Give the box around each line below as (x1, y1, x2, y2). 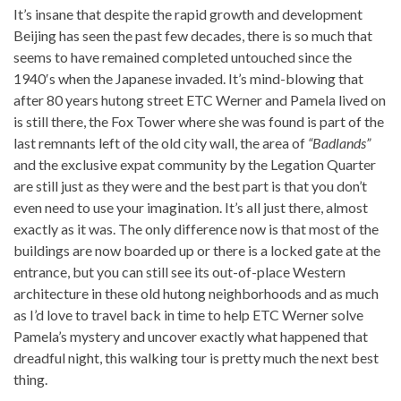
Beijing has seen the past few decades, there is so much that (13, 27, 372, 45)
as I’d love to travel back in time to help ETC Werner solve (13, 306, 363, 324)
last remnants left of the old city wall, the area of (13, 134, 308, 152)
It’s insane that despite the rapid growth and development (13, 5, 363, 23)
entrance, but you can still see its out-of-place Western (13, 263, 346, 281)
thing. (13, 371, 47, 388)
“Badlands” (308, 134, 371, 152)
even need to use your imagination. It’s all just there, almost (13, 199, 368, 217)
